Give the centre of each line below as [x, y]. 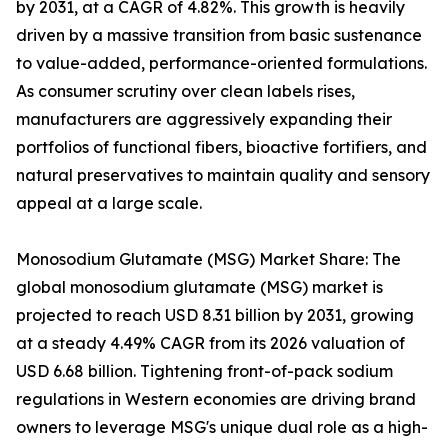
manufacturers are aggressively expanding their [204, 119]
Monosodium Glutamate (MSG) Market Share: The [208, 259]
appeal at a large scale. [109, 203]
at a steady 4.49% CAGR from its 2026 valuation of [210, 343]
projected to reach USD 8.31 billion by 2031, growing [215, 315]
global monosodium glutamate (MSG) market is [199, 287]
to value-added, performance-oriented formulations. [221, 63]
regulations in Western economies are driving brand [216, 399]
